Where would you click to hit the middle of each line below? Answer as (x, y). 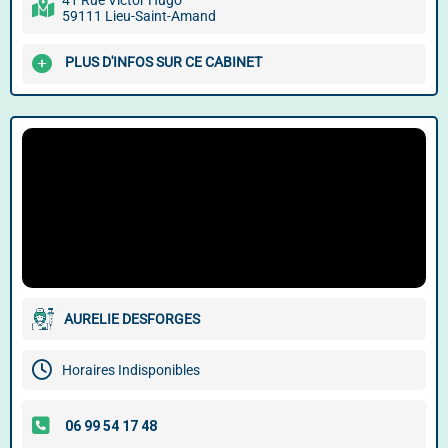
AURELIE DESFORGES (132, 319)
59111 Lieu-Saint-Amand (139, 16)
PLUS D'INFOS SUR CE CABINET (163, 62)
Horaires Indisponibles (131, 370)
